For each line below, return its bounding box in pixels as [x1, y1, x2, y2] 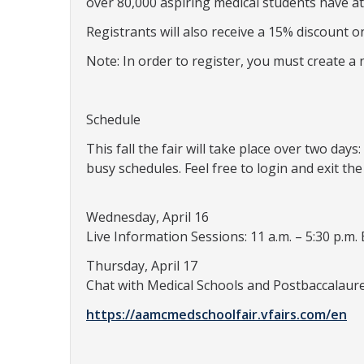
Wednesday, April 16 [86, 208, 209, 226]
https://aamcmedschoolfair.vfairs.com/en [86, 305, 347, 323]
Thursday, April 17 [86, 257, 197, 275]
